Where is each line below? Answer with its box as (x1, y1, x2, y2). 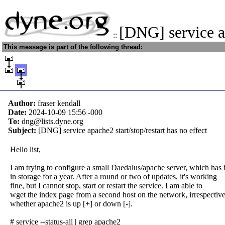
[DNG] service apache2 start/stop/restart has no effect (38, 126, 207, 135)
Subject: (8, 126, 38, 135)
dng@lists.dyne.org (22, 117, 83, 126)
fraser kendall (38, 99, 80, 107)
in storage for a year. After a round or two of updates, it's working (10, 172, 217, 181)
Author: (8, 99, 38, 107)
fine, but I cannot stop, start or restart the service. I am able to (10, 181, 202, 190)
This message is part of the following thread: (4, 43, 143, 51)
